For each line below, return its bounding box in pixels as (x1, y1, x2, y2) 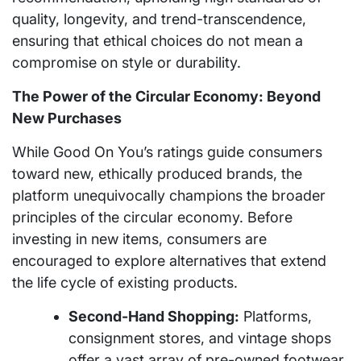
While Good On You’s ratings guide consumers (12, 143, 322, 160)
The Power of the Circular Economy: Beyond (12, 87, 321, 105)
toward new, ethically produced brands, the (12, 164, 302, 182)
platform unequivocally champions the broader (12, 186, 326, 204)
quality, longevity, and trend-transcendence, (12, 10, 306, 27)
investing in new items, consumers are (12, 230, 267, 247)
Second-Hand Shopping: (68, 307, 239, 325)
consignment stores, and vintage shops (68, 329, 331, 346)
